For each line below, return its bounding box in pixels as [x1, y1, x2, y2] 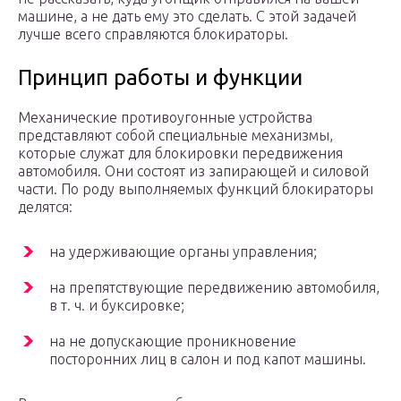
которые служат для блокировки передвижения [18, 145, 343, 162]
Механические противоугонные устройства [18, 109, 312, 126]
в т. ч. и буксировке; [49, 297, 184, 314]
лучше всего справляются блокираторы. [18, 26, 288, 43]
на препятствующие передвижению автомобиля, [49, 279, 380, 296]
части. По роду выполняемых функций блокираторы [18, 181, 373, 198]
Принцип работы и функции [18, 65, 303, 90]
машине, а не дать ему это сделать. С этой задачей [18, 8, 356, 25]
